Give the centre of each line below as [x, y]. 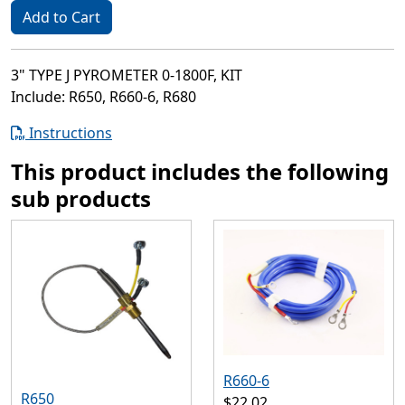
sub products [81, 198]
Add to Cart [61, 17]
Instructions [69, 133]
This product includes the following [200, 171]
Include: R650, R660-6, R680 [104, 97]
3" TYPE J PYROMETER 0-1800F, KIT [127, 75]
